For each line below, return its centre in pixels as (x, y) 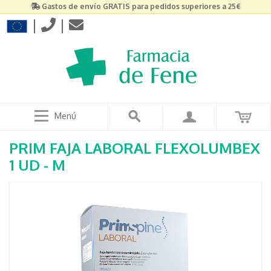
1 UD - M (37, 165)
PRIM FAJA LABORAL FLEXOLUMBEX (135, 148)
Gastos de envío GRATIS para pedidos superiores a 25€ (141, 6)
